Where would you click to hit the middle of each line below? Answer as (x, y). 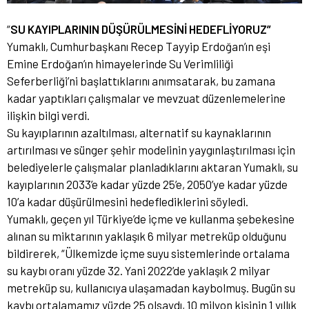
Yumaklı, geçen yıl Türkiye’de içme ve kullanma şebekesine (151, 218)
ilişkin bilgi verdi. (48, 115)
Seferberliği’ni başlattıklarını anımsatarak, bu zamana (141, 80)
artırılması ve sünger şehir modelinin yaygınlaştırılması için (151, 149)
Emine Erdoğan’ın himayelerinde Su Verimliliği (120, 63)
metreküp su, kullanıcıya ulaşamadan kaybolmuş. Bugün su (151, 287)
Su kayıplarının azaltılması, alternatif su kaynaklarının (139, 132)
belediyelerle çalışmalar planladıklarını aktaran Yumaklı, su (152, 167)
